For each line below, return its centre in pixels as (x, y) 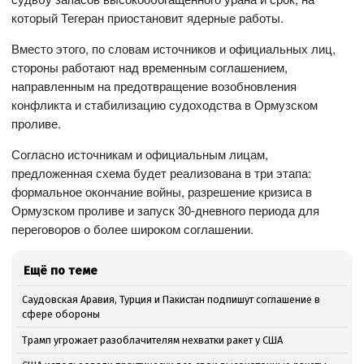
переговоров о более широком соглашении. (133, 228)
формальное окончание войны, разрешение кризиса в (162, 191)
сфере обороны (61, 314)
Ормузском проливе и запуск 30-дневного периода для (166, 210)
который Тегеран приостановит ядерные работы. (148, 17)
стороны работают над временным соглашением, (150, 67)
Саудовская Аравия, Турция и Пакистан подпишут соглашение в (171, 299)
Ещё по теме (61, 270)
